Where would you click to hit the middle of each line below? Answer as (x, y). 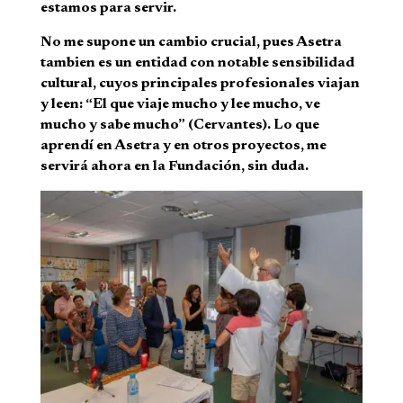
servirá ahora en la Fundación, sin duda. (174, 167)
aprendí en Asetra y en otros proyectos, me (183, 146)
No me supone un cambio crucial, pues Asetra (191, 43)
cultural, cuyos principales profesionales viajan (200, 84)
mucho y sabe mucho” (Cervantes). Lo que (179, 125)
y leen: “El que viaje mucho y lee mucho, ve (180, 105)
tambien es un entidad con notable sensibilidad (197, 63)
